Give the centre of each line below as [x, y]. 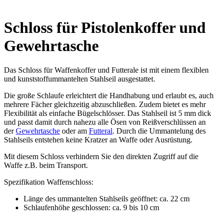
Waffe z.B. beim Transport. [46, 165]
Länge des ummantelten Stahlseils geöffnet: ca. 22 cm [107, 198]
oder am [74, 131]
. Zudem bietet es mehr [170, 104]
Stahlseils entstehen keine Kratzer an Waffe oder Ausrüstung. [98, 139]
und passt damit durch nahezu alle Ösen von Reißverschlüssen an [105, 122]
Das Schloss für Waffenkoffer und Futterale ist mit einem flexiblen [106, 70]
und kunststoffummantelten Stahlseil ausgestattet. [80, 79]
